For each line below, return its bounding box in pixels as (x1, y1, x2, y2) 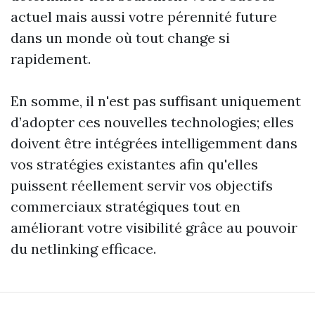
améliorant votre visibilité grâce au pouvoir (11, 219, 297, 237)
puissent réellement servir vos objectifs (11, 176, 273, 195)
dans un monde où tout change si (11, 29, 230, 47)
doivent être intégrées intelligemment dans (11, 134, 297, 153)
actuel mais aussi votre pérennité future (11, 8, 277, 26)
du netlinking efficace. (11, 240, 156, 258)
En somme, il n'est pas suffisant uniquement (11, 92, 301, 110)
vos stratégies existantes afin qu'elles (11, 155, 258, 174)
